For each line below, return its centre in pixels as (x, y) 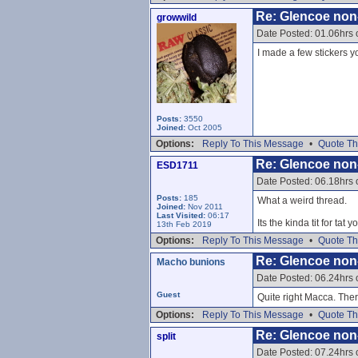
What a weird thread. (302, 201)
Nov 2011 (204, 207)
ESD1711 (177, 165)
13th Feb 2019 (184, 224)
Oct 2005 (204, 127)
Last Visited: (182, 215)
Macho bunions (191, 262)
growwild (177, 18)
